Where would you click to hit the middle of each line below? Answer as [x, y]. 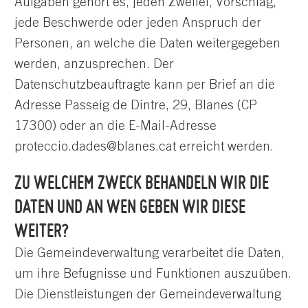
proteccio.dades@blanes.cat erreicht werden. [144, 147]
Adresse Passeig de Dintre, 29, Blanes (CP [136, 106]
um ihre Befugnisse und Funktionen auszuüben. [153, 275]
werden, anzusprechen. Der [94, 65]
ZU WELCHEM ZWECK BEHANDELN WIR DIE [142, 183]
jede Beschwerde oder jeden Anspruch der [138, 23]
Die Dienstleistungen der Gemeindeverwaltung [148, 296]
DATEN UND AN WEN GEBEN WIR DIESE [130, 207]
